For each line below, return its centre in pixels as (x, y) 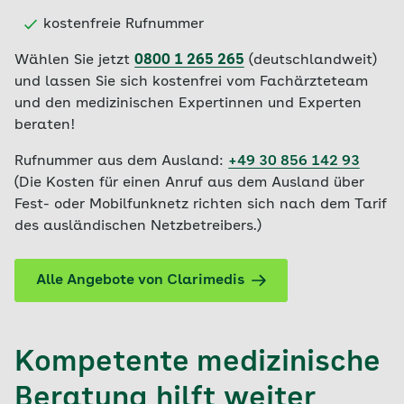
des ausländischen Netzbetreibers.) (138, 226)
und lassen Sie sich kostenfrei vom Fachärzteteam (191, 82)
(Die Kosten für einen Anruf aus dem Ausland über (189, 183)
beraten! (45, 125)
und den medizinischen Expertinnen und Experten (188, 103)
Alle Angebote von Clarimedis (140, 280)
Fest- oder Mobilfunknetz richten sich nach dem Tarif (201, 204)
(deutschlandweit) (311, 60)
